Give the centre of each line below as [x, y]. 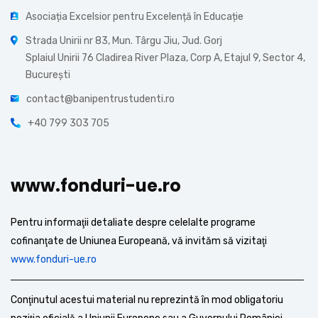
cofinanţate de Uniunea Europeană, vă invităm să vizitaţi [139, 241]
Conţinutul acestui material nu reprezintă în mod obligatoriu [147, 300]
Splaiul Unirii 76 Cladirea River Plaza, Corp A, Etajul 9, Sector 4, [165, 58]
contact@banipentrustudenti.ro [100, 99]
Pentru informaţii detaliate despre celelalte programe [133, 223]
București [48, 75]
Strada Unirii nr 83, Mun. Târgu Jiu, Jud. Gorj [124, 41]
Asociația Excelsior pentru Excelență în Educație [135, 17]
